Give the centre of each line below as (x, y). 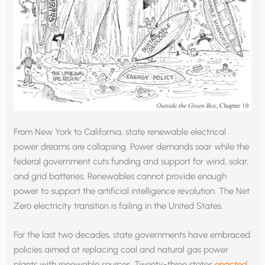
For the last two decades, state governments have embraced (132, 235)
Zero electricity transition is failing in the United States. (119, 206)
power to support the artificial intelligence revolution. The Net (132, 191)
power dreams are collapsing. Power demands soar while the (132, 146)
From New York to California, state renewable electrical (120, 132)
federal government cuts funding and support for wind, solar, (131, 161)
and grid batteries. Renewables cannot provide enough (120, 176)
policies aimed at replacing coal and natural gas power (121, 249)
